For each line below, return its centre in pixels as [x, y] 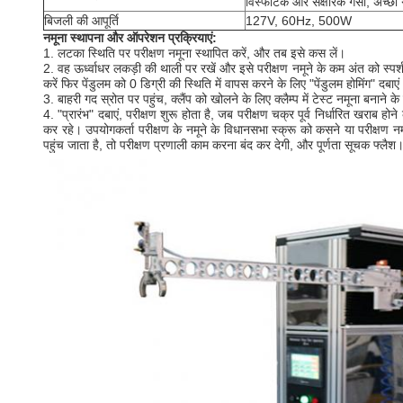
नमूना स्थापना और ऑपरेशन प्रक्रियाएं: [130, 38]
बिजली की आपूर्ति [81, 21]
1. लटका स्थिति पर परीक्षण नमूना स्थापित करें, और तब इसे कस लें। [194, 53]
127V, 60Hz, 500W [299, 21]
